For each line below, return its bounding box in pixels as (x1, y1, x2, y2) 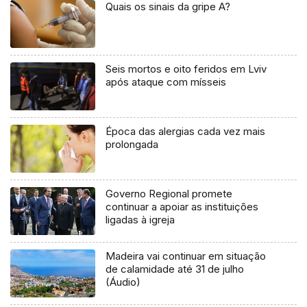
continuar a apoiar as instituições (106, 199, 259, 213)
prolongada (106, 137, 159, 151)
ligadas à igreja (106, 212, 175, 226)
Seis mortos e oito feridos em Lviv (106, 62, 267, 75)
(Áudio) (106, 275, 141, 288)
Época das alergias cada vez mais (106, 124, 266, 138)
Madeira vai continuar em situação (106, 249, 267, 262)
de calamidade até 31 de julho (106, 262, 245, 275)
